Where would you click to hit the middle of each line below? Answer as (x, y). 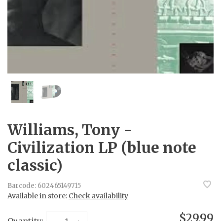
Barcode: (22, 186)
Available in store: (38, 196)
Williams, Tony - (70, 130)
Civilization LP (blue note (102, 147)
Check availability (98, 196)
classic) (35, 165)
